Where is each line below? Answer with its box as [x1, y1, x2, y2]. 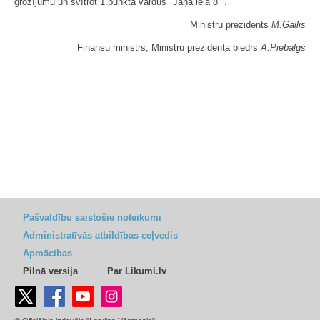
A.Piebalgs [261, 42, 306, 53]
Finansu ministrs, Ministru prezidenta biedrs [77, 42, 261, 53]
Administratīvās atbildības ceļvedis [23, 230, 178, 241]
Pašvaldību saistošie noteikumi [23, 212, 161, 223]
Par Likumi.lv [107, 266, 166, 276]
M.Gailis [271, 19, 306, 30]
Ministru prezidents [190, 19, 271, 30]
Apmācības [23, 248, 72, 259]
